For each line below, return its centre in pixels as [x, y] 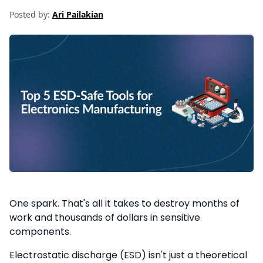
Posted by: [30, 14]
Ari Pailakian [78, 14]
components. [40, 232]
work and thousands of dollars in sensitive [105, 218]
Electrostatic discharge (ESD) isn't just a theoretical [128, 255]
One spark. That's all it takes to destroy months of [124, 203]
